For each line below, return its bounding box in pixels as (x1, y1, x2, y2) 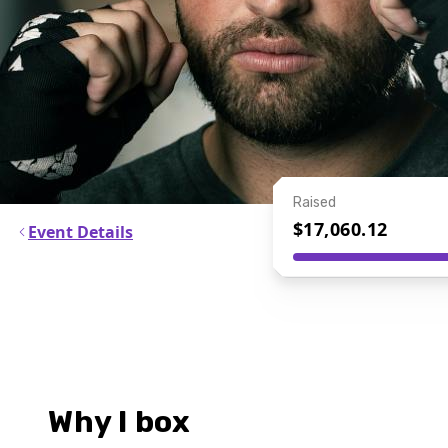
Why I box (48, 404, 191, 440)
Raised (292, 193, 336, 211)
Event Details (28, 221, 133, 243)
